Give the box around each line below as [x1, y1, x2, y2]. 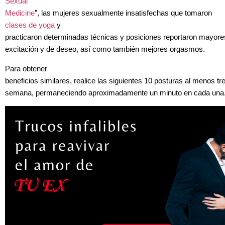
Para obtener [5, 64, 47, 73]
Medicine [5, 9, 35, 18]
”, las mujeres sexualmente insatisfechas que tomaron [35, 9, 212, 18]
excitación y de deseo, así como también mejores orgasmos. [5, 45, 205, 54]
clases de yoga [5, 21, 55, 30]
